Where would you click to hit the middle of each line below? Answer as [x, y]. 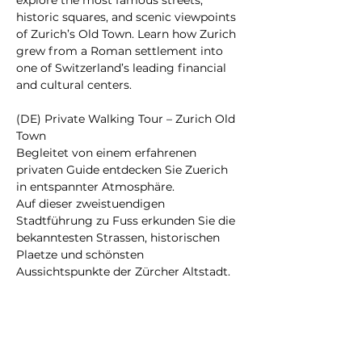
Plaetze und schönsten [82, 255]
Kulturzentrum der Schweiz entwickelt [126, 339]
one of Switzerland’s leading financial [123, 68]
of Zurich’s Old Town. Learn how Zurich [128, 34]
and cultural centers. [74, 85]
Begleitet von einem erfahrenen [108, 153]
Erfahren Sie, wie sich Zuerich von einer [128, 288]
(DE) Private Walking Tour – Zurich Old [127, 119]
